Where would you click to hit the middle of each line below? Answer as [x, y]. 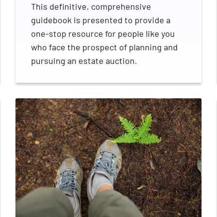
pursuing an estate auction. [84, 61]
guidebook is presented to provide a [101, 20]
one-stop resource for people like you [103, 34]
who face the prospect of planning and [104, 47]
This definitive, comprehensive [91, 7]
